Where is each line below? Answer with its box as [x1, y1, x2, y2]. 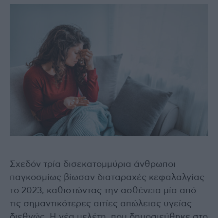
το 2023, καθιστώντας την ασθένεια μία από [10, 186, 196, 196]
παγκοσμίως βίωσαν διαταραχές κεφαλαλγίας [10, 173, 204, 182]
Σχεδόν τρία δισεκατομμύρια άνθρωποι [10, 160, 176, 169]
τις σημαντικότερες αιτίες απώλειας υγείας [10, 200, 192, 209]
